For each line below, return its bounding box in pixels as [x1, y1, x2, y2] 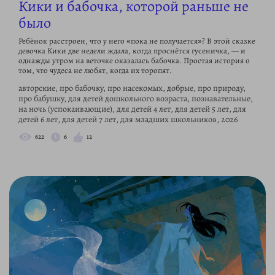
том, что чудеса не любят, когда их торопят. [18, 64, 172, 76]
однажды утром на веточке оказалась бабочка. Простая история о [18, 55, 250, 66]
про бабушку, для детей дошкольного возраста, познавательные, [18, 92, 253, 104]
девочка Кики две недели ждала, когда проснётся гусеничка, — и [18, 45, 246, 56]
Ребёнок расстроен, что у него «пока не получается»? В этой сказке [18, 35, 255, 46]
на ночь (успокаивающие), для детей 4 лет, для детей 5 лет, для [18, 103, 246, 115]
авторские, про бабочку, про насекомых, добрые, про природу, [18, 82, 246, 94]
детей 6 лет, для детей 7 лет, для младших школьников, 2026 [18, 113, 238, 125]
